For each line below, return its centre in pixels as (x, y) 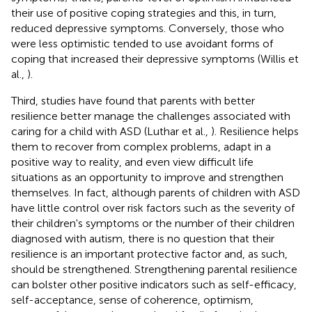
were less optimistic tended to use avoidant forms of (142, 43)
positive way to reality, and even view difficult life (132, 162)
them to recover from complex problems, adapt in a (141, 146)
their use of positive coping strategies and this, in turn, (144, 13)
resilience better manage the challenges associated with (151, 116)
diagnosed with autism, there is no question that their (143, 238)
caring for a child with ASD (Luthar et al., (111, 131)
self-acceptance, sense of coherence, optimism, (132, 299)
